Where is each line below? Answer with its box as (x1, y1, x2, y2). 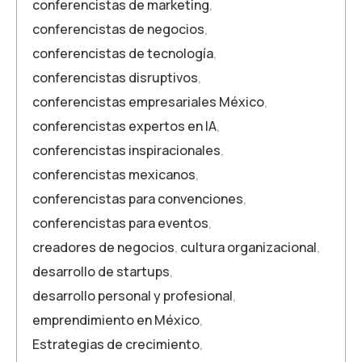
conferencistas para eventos (32, 213, 208, 232)
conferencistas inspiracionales (32, 141, 221, 159)
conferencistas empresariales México (32, 92, 264, 111)
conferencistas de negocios (32, 19, 204, 38)
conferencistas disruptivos (32, 68, 198, 86)
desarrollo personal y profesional (32, 286, 233, 305)
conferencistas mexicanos (32, 165, 196, 183)
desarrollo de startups (32, 262, 170, 280)
